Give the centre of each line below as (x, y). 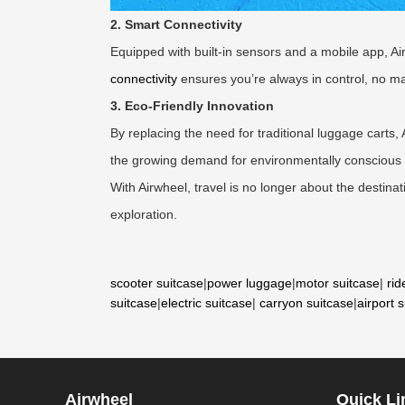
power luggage (250, 283)
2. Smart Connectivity (176, 24)
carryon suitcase (306, 303)
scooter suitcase (157, 283)
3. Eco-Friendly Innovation (192, 106)
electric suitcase (207, 303)
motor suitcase (338, 283)
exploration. (144, 214)
